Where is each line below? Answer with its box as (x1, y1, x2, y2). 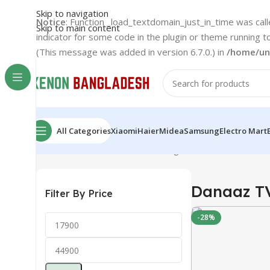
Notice (36, 16, 66, 28)
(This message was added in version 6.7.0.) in (36, 46, 227, 58)
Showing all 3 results (145, 143, 229, 155)
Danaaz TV (100, 143, 145, 155)
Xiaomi (111, 125, 137, 136)
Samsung (184, 125, 219, 136)
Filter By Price (45, 187, 113, 199)
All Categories (57, 125, 111, 136)
